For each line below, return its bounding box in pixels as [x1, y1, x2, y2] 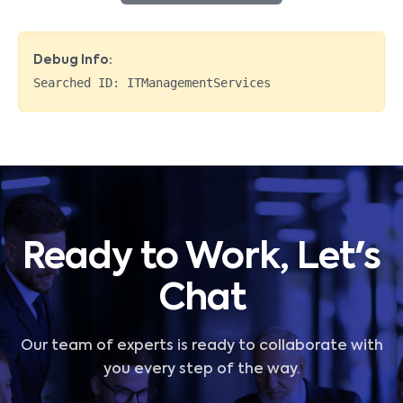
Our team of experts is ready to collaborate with [20, 338, 383, 354]
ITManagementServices [127, 75, 271, 90]
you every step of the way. [103, 362, 300, 377]
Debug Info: [33, 53, 112, 67]
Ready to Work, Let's [22, 239, 381, 276]
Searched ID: [33, 75, 127, 90]
